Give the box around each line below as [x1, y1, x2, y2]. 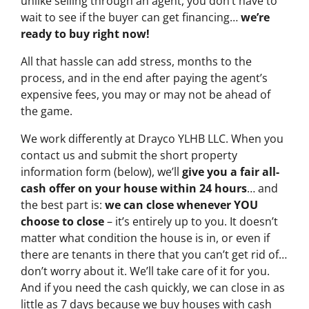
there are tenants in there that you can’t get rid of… [21, 246, 287, 262]
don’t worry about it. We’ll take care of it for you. [21, 263, 270, 279]
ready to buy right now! [21, 26, 150, 41]
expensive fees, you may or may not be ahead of [21, 86, 270, 102]
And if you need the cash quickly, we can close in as [21, 279, 285, 295]
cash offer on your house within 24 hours [21, 180, 247, 196]
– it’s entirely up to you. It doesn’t [104, 213, 278, 229]
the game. [21, 103, 72, 119]
